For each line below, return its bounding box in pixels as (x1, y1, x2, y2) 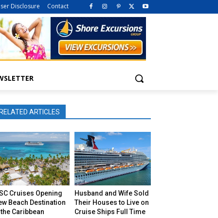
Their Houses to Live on (74, 198, 149, 206)
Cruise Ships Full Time (74, 207, 146, 216)
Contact (47, 2, 69, 10)
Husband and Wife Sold (74, 189, 149, 197)
